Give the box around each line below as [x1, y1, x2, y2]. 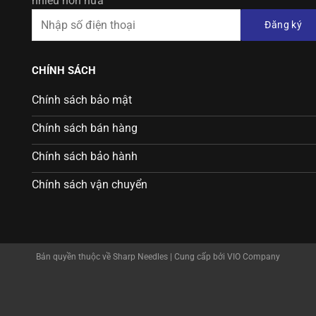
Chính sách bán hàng [32, 121, 138, 135]
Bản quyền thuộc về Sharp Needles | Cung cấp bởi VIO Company [36, 251, 280, 262]
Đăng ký [265, 18, 303, 30]
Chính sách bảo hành [32, 150, 138, 164]
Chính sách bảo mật [32, 93, 132, 107]
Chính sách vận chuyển [32, 178, 147, 192]
